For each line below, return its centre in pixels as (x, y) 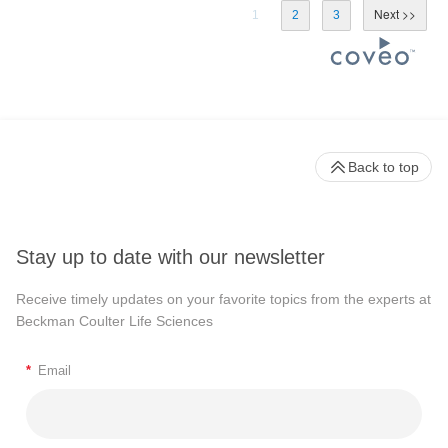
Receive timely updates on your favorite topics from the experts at (223, 299)
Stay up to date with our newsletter (170, 257)
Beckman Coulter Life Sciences (114, 321)
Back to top (383, 166)
